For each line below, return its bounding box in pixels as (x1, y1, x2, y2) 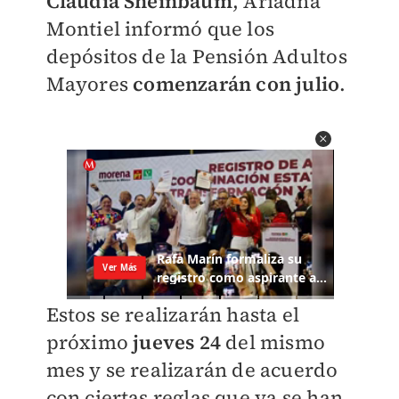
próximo (45, 329, 134, 356)
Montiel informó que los (45, 15, 275, 42)
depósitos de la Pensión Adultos (45, 43, 347, 69)
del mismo (220, 329, 325, 356)
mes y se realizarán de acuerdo (45, 356, 338, 384)
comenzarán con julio (133, 70, 340, 97)
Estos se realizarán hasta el (45, 301, 300, 329)
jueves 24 (133, 329, 221, 356)
